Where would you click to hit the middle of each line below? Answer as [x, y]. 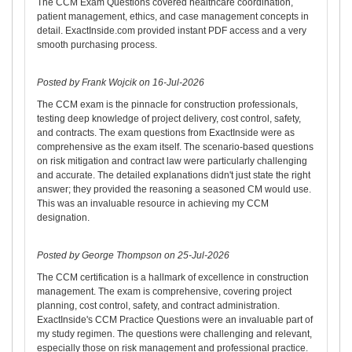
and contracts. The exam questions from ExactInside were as [166, 133]
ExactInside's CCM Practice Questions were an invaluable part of [175, 320]
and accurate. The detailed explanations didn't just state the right [174, 176]
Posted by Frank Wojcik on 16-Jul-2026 [121, 83]
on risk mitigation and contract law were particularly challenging [172, 161]
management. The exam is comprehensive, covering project [164, 292]
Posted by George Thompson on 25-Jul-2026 [133, 256]
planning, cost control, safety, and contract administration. [158, 306]
